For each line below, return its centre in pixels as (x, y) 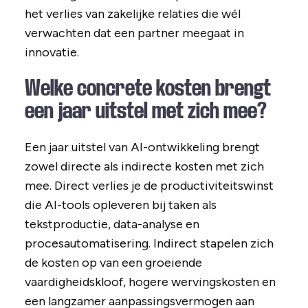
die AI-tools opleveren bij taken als (120, 205)
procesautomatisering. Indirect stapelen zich (149, 244)
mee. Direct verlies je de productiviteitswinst (149, 186)
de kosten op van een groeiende (113, 263)
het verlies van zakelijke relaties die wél (132, 14)
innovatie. (52, 53)
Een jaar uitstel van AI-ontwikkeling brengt (142, 147)
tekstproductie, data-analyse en (112, 224)
